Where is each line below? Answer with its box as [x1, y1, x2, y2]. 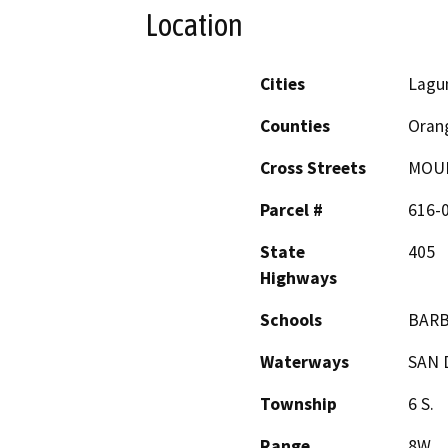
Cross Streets [260, 156, 366, 179]
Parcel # [260, 198, 323, 221]
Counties [260, 114, 330, 137]
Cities [260, 72, 305, 95]
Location [145, 7, 243, 44]
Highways [260, 266, 337, 289]
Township [260, 392, 337, 415]
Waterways [260, 350, 349, 373]
